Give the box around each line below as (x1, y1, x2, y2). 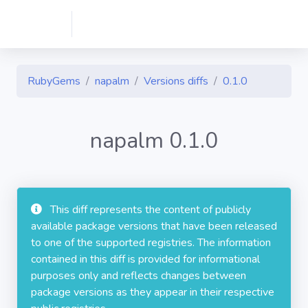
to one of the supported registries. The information (31, 235, 271, 250)
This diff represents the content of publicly (50, 202, 251, 217)
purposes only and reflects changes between (31, 268, 246, 283)
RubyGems (27, 74, 80, 89)
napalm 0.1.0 (90, 126, 218, 155)
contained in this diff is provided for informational (31, 252, 260, 267)
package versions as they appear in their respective (31, 285, 274, 300)
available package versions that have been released (31, 219, 277, 234)
